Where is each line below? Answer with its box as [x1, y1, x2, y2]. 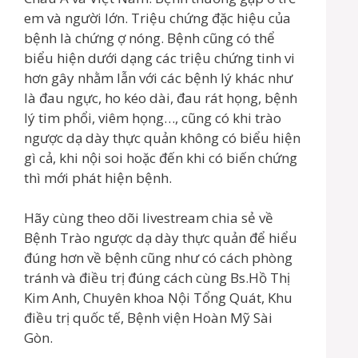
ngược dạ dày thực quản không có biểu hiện [24, 128, 300, 147]
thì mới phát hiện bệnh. [24, 168, 172, 187]
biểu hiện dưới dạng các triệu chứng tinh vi [24, 48, 295, 67]
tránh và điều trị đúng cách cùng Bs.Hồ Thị [24, 268, 290, 288]
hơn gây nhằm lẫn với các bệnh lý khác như [24, 68, 292, 87]
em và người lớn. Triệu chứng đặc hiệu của [24, 8, 291, 27]
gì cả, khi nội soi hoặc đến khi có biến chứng [24, 148, 297, 167]
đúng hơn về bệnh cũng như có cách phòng [24, 249, 292, 268]
